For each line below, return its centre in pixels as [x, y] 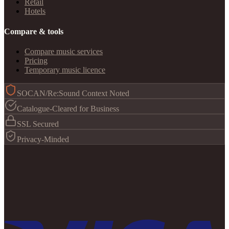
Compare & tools [34, 31]
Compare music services [64, 51]
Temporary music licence [65, 70]
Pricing [36, 60]
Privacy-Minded [43, 139]
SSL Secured [38, 124]
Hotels [35, 11]
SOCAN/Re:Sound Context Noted [73, 93]
